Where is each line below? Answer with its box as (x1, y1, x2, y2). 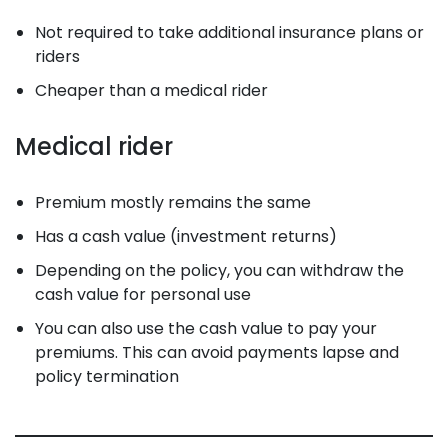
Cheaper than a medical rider (35, 78, 268, 102)
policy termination (35, 364, 179, 388)
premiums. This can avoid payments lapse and (35, 340, 399, 364)
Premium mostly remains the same (35, 190, 311, 214)
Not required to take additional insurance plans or (35, 20, 424, 44)
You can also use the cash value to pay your (35, 316, 377, 340)
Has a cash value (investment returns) (35, 224, 337, 248)
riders (35, 44, 80, 68)
